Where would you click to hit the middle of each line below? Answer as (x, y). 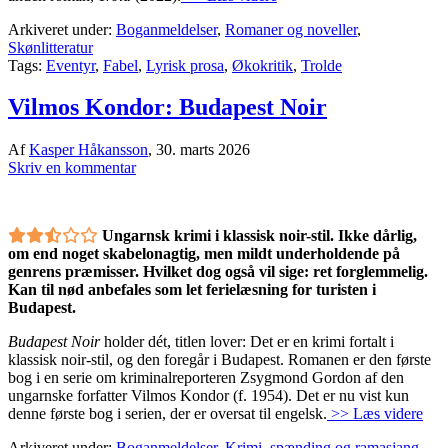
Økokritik (262, 65)
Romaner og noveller (291, 29)
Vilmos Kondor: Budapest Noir (167, 107)
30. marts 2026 (203, 150)
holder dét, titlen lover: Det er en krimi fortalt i (247, 342)
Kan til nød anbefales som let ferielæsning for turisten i (192, 290)
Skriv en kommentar (72, 168)
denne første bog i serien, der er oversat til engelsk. (167, 414)
